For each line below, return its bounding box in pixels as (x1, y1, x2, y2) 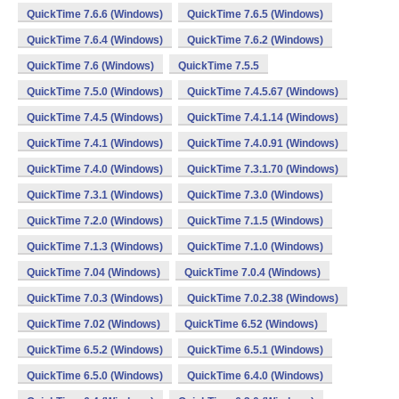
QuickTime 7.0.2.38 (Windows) (187, 292, 338, 305)
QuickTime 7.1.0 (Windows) (187, 240, 323, 253)
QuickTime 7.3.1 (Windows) (27, 189, 163, 201)
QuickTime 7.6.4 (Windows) (27, 34, 163, 46)
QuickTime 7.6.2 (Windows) (187, 34, 323, 46)
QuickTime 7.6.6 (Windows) (27, 8, 163, 20)
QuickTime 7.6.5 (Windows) (187, 8, 323, 20)
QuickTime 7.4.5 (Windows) (27, 111, 163, 124)
